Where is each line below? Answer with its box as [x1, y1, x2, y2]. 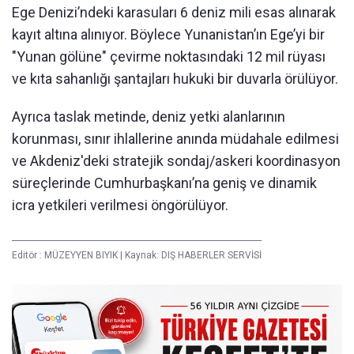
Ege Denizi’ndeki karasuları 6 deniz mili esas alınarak [12, 3, 336, 21]
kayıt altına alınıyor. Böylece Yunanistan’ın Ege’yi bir [12, 25, 325, 43]
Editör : [12, 249, 44, 261]
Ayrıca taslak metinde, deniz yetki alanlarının [12, 107, 285, 125]
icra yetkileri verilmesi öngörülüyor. [12, 196, 228, 213]
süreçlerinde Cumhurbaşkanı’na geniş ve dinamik [12, 174, 317, 191]
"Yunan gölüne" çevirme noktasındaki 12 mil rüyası [12, 47, 326, 65]
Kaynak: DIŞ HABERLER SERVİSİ [122, 249, 262, 261]
